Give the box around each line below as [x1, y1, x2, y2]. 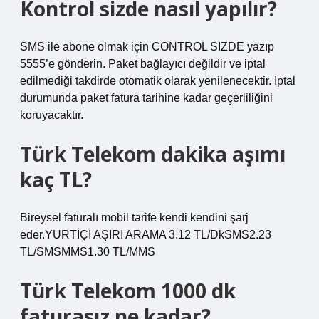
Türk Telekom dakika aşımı [20, 140, 286, 167]
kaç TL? [20, 166, 92, 193]
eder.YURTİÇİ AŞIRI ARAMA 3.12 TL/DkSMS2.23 [20, 229, 271, 241]
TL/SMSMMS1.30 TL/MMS [20, 246, 155, 258]
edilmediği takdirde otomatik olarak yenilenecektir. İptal [20, 75, 296, 87]
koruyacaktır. [20, 109, 83, 121]
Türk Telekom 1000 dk [20, 277, 236, 304]
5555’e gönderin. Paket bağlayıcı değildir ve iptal [20, 58, 266, 70]
